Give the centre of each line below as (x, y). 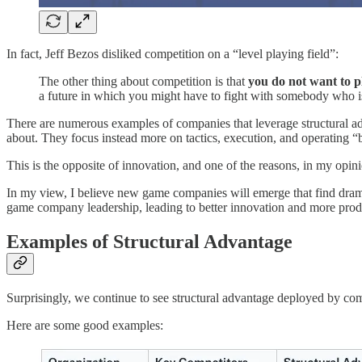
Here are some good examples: (85, 325)
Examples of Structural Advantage (149, 241)
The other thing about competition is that (143, 82)
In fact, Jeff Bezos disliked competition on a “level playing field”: (173, 54)
